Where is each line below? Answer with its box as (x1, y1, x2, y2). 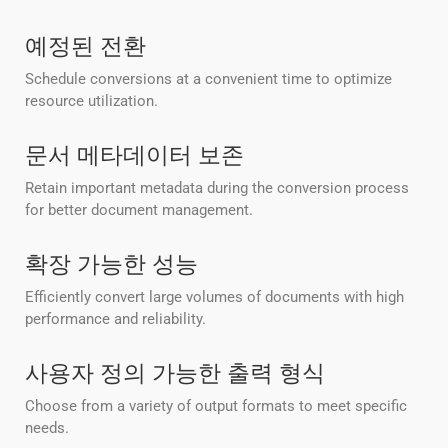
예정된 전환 (25, 29, 146, 62)
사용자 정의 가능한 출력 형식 (25, 356, 325, 389)
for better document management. (25, 201, 253, 220)
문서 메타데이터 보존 (25, 138, 244, 171)
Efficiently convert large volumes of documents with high (25, 288, 404, 307)
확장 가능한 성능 (25, 247, 198, 280)
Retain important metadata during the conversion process (25, 179, 409, 198)
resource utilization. (25, 92, 158, 111)
